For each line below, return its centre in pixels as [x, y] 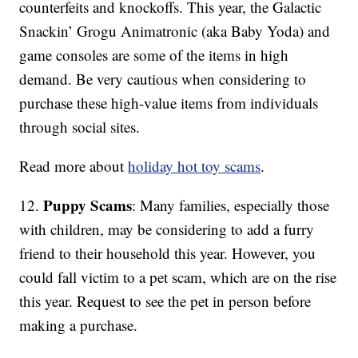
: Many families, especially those [231, 205]
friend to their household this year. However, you [168, 253]
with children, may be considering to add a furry [167, 229]
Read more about [74, 166]
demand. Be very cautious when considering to [163, 79]
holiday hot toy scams [195, 166]
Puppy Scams [88, 205]
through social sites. [80, 127]
